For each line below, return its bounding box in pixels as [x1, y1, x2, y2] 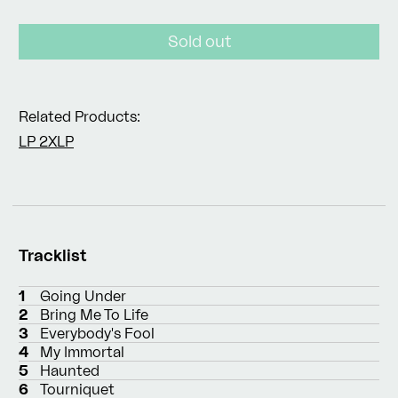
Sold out [167, 30, 231, 51]
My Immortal [40, 343, 124, 361]
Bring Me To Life [40, 306, 148, 323]
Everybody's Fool [40, 324, 155, 342]
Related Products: [19, 107, 140, 125]
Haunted [40, 362, 99, 379]
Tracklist [19, 245, 86, 265]
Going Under [40, 287, 126, 305]
